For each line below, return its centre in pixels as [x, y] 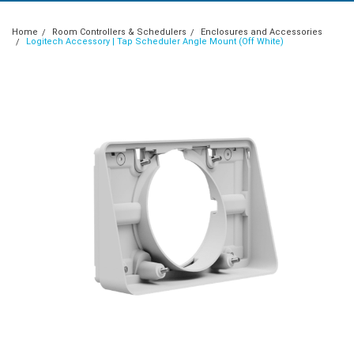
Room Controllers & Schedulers [119, 32]
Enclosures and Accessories [261, 32]
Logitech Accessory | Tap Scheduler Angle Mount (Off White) [154, 42]
